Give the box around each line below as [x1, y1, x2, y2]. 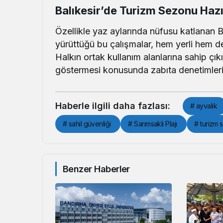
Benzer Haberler [63, 163, 130, 174]
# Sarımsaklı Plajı [128, 119, 177, 128]
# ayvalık [190, 101, 217, 110]
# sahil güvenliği [63, 119, 111, 128]
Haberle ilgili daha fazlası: [55, 100, 170, 111]
